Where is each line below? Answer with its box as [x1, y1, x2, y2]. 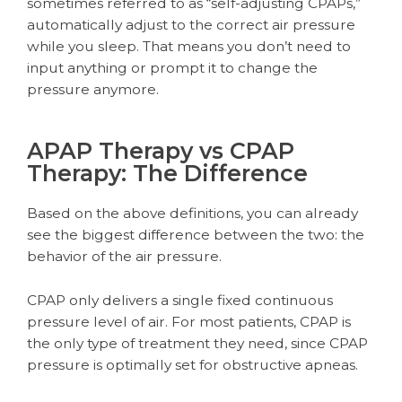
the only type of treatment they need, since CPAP [27, 335, 368, 353]
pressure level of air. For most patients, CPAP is [27, 313, 351, 331]
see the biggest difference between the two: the [27, 226, 364, 244]
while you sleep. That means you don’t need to [27, 37, 351, 55]
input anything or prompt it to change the [27, 58, 318, 76]
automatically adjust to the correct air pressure [27, 15, 355, 33]
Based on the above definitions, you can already [27, 205, 358, 223]
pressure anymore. [27, 80, 159, 98]
